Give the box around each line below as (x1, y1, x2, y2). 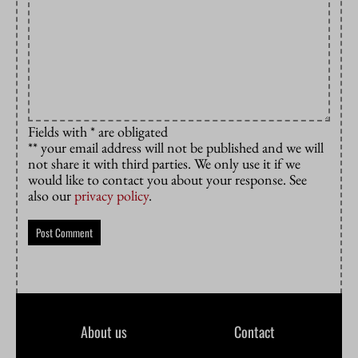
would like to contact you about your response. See (28, 170, 307, 189)
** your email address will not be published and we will (28, 138, 324, 157)
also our (28, 186, 74, 205)
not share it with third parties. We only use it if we (28, 154, 300, 173)
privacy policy (74, 186, 149, 205)
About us (80, 320, 127, 342)
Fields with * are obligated (28, 122, 168, 141)
